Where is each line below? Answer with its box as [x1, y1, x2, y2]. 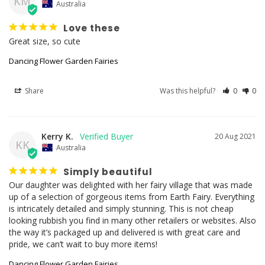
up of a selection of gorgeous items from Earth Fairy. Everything [9, 190, 254, 202]
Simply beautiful [63, 165, 153, 178]
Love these [63, 21, 120, 34]
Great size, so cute [9, 35, 80, 47]
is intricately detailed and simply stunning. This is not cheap [9, 202, 234, 214]
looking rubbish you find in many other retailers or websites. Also [9, 214, 256, 226]
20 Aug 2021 [215, 131, 256, 141]
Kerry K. [41, 130, 73, 142]
